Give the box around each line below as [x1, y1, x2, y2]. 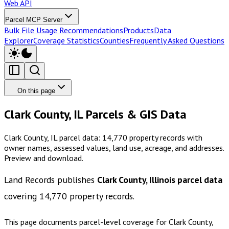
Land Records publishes [4, 174, 97, 186]
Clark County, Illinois [97, 174, 175, 186]
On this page [17, 86, 55, 95]
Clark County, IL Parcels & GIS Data [4, 106, 187, 122]
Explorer [4, 35, 33, 45]
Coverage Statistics [33, 35, 100, 45]
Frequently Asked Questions [129, 35, 224, 45]
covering [4, 190, 39, 202]
